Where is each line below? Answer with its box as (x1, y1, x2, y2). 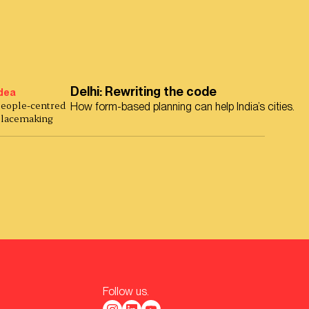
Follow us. (103, 284, 149, 298)
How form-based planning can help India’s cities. (70, 100, 295, 114)
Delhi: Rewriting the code (70, 84, 217, 100)
